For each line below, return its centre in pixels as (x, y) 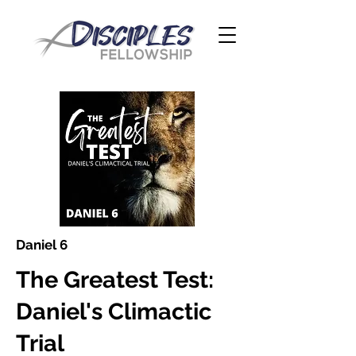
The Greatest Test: (115, 280)
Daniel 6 (42, 245)
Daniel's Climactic (114, 311)
